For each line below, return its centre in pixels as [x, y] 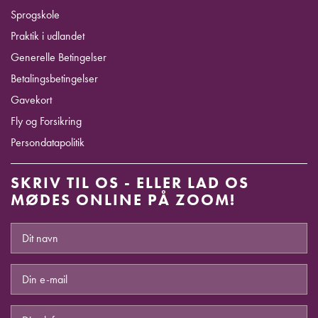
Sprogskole [35, 15]
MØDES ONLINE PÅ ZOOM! [123, 200]
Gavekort [31, 100]
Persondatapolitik [48, 143]
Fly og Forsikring [46, 121]
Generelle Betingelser [59, 57]
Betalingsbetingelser [54, 79]
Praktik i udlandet [48, 36]
